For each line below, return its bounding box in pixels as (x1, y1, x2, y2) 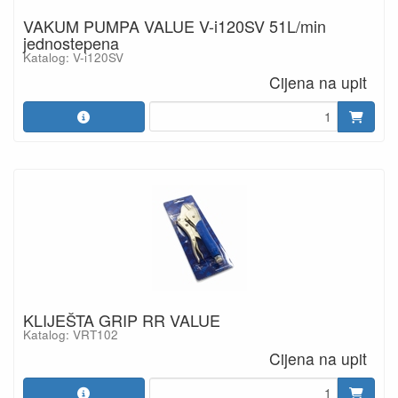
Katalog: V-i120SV (23, 49, 123, 66)
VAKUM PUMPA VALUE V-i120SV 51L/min (23, 14, 326, 37)
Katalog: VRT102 (23, 325, 118, 343)
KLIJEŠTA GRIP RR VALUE (23, 307, 220, 331)
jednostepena (23, 31, 119, 54)
